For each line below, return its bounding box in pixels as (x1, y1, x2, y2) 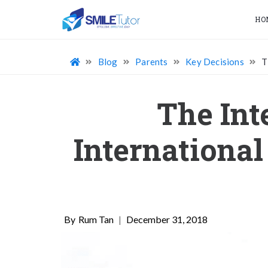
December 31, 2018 (126, 214, 208, 225)
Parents (135, 56, 168, 67)
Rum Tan (78, 214, 114, 225)
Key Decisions (185, 56, 244, 67)
